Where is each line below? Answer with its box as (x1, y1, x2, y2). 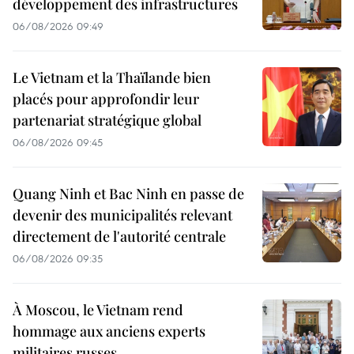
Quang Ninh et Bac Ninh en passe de (13, 184, 244, 203)
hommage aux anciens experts (13, 322, 205, 341)
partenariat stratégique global (13, 111, 201, 130)
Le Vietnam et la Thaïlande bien (13, 68, 211, 87)
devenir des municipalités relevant (13, 205, 232, 224)
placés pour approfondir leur (13, 89, 199, 108)
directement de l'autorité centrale (13, 227, 226, 246)
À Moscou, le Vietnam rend (13, 300, 183, 319)
